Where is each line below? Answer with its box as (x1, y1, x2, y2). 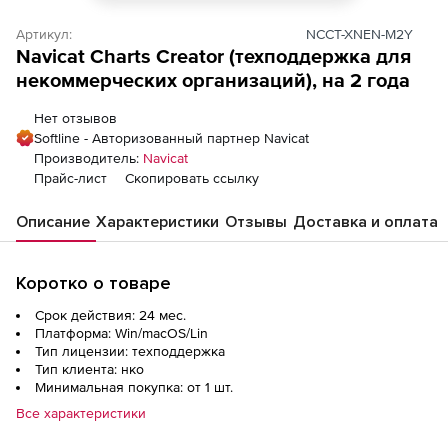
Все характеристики (16, 405, 146, 421)
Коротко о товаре (16, 272, 171, 294)
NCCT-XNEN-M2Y (306, 26, 414, 42)
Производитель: (34, 150, 143, 166)
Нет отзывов (34, 110, 117, 126)
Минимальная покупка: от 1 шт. (35, 379, 233, 395)
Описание (16, 212, 90, 232)
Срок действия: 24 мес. (35, 307, 186, 323)
